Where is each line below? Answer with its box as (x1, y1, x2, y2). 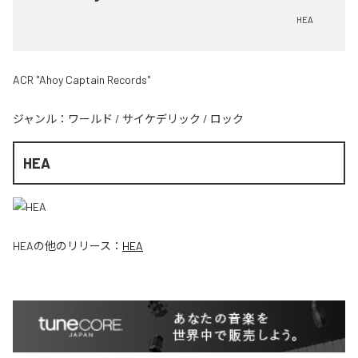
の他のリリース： (34, 239, 122, 253)
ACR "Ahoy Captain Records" (13, 72, 151, 86)
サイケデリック (122, 111, 201, 125)
